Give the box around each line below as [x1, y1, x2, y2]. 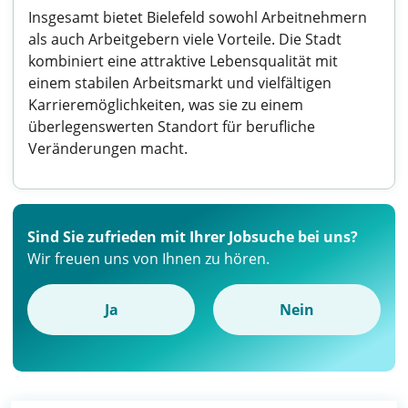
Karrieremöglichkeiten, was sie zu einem [28, 95, 303, 115]
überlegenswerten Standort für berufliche [28, 117, 315, 137]
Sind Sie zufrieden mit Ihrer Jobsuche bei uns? [27, 227, 358, 247]
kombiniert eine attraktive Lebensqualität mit [28, 51, 338, 71]
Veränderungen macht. [28, 138, 188, 158]
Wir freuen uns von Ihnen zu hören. [27, 249, 270, 269]
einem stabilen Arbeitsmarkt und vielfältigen [28, 73, 331, 93]
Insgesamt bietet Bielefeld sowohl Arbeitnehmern [28, 7, 367, 27]
